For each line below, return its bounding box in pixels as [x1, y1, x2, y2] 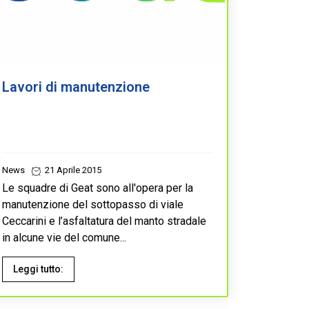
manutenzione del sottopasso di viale [2, 197, 183, 211]
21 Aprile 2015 [43, 164, 101, 175]
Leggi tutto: [13, 263, 63, 275]
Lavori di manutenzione [2, 78, 150, 95]
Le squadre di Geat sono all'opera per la [2, 181, 193, 195]
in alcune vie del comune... [2, 230, 126, 244]
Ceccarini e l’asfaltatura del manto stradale [2, 214, 206, 228]
